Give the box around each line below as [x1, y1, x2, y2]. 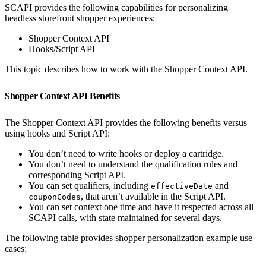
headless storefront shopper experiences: [5, 12, 155, 23]
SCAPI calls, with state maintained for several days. [28, 212, 222, 223]
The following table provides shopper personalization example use [5, 232, 252, 243]
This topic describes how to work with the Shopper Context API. [5, 64, 248, 74]
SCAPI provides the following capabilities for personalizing [5, 2, 228, 12]
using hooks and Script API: [5, 128, 110, 138]
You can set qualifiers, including [28, 180, 151, 191]
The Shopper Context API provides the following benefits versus [5, 117, 247, 128]
